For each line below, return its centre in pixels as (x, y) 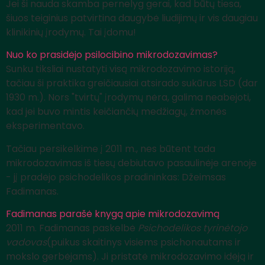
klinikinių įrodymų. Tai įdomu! (72, 33)
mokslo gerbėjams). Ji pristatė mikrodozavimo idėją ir (130, 257)
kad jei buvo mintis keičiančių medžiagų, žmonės (116, 112)
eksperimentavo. (46, 126)
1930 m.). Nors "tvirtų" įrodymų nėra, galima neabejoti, (128, 98)
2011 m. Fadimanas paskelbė (72, 228)
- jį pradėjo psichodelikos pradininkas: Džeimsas (116, 177)
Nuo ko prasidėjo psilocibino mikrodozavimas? (112, 55)
